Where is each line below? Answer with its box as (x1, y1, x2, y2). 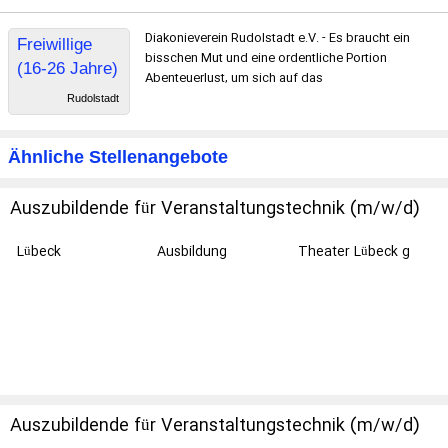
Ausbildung (157, 241, 228, 263)
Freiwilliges (17, 107, 101, 126)
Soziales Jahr (17, 131, 119, 150)
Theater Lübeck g (297, 241, 410, 263)
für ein (17, 83, 64, 102)
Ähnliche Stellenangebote (8, 147, 228, 167)
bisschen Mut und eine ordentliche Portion (145, 48, 387, 68)
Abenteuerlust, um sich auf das (145, 68, 323, 88)
